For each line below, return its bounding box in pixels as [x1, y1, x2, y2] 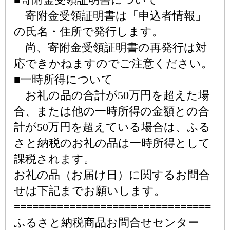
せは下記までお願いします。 [14, 184, 165, 197]
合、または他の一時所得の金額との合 [14, 105, 209, 118]
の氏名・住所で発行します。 [14, 25, 163, 38]
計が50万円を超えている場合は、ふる [14, 121, 210, 133]
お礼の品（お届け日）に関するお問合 [14, 168, 210, 181]
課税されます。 [14, 152, 95, 165]
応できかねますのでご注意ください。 [14, 57, 213, 70]
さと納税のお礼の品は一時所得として [14, 137, 210, 149]
